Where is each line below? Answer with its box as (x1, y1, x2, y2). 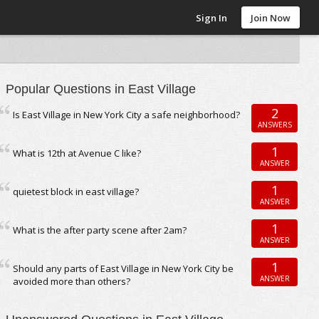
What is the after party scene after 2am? (13, 224, 187, 236)
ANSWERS (257, 119, 292, 130)
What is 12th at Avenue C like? (13, 147, 142, 159)
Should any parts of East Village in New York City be (13, 262, 234, 275)
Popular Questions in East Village (6, 82, 197, 96)
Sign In (196, 11, 228, 24)
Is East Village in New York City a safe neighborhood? (13, 108, 241, 121)
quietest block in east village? (13, 185, 140, 198)
